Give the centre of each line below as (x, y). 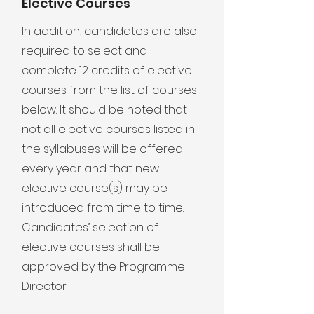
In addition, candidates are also (109, 31)
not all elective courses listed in (108, 129)
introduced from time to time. (103, 208)
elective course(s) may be (95, 188)
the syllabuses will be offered (102, 149)
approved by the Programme (103, 267)
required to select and (84, 51)
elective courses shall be (91, 247)
